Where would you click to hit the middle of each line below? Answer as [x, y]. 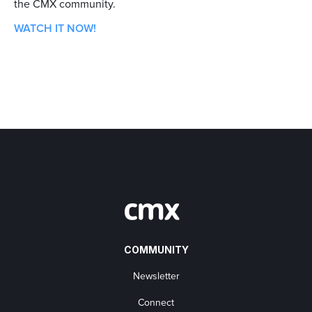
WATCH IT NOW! [55, 29]
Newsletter [156, 277]
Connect [156, 303]
